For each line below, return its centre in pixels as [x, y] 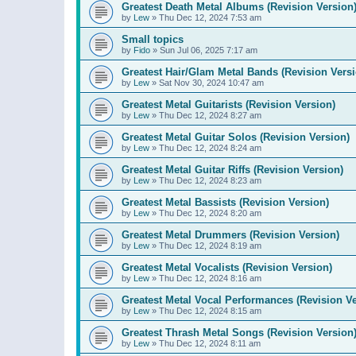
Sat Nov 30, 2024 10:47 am [211, 83]
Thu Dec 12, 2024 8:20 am [210, 213]
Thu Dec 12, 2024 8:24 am [210, 148]
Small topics [153, 39]
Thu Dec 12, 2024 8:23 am [210, 180]
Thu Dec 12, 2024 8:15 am [210, 311]
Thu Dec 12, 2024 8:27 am [210, 115]
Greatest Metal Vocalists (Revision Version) [227, 267]
